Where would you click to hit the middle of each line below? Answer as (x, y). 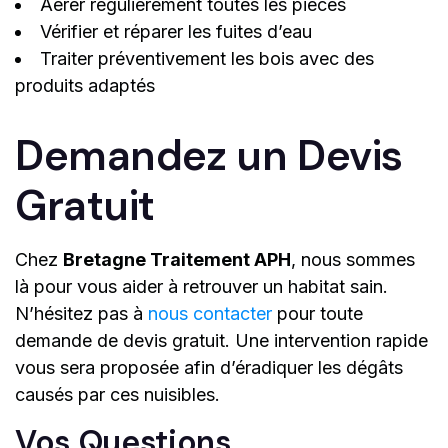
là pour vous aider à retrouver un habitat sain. (201, 287)
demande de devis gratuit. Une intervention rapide (221, 341)
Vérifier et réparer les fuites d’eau (176, 32)
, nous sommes (353, 260)
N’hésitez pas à (81, 314)
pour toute (317, 314)
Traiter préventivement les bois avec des (207, 59)
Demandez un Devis (209, 156)
